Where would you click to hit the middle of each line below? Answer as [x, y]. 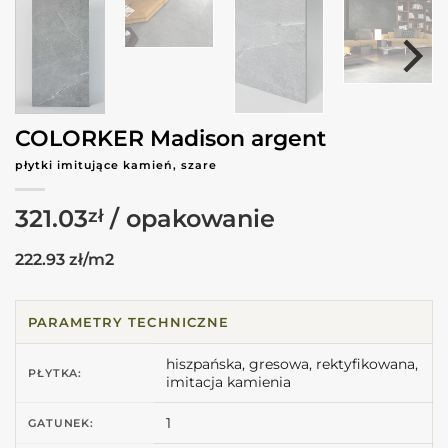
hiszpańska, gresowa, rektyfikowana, [292, 364]
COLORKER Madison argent [170, 137]
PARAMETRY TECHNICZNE [128, 322]
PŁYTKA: [55, 373]
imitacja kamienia [228, 382]
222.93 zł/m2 [64, 259]
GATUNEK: [61, 423]
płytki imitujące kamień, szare [116, 164]
